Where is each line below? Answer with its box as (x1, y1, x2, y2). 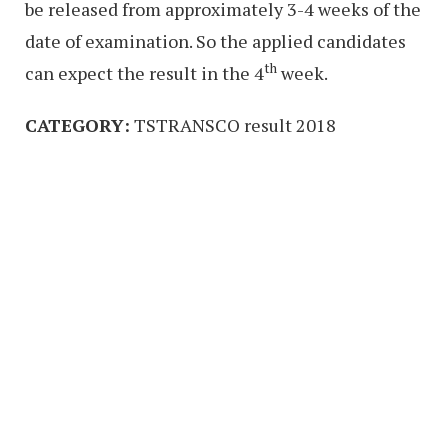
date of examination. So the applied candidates (25, 29, 406, 54)
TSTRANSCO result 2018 (130, 113, 336, 138)
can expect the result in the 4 (25, 61, 264, 86)
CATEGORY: (25, 113, 130, 138)
